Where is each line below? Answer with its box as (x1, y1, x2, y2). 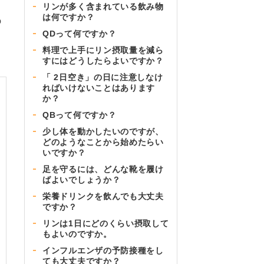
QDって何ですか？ (42, 28, 117, 38)
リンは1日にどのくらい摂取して (42, 218, 169, 228)
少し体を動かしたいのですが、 (42, 126, 164, 136)
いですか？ (42, 147, 86, 157)
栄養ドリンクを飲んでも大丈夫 (42, 191, 164, 201)
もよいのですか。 (42, 229, 112, 239)
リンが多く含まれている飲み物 (42, 1, 164, 11)
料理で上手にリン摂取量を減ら (42, 45, 164, 55)
